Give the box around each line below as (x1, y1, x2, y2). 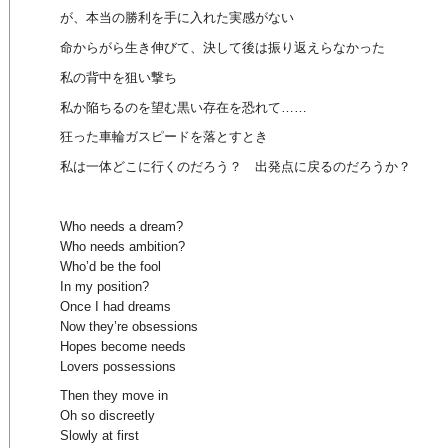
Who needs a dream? (60, 218, 183, 234)
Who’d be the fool (60, 258, 161, 274)
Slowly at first (60, 428, 139, 444)
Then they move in (60, 388, 168, 404)
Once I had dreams (60, 298, 171, 314)
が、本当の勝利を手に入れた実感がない (60, 10, 294, 26)
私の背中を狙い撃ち (60, 69, 177, 85)
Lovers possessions (60, 358, 176, 374)
